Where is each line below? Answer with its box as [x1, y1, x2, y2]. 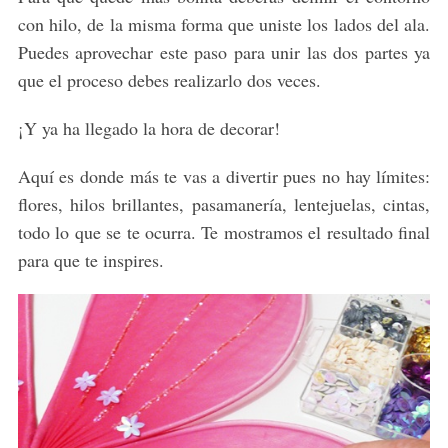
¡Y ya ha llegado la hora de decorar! [17, 116, 280, 141]
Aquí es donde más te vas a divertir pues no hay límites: [17, 164, 431, 189]
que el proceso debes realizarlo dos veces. [17, 68, 321, 93]
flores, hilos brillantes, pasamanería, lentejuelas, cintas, [17, 192, 431, 217]
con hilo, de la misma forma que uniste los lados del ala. [17, 12, 431, 37]
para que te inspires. [17, 248, 164, 273]
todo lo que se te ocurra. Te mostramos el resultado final [17, 220, 431, 245]
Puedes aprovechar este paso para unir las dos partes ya [17, 40, 431, 65]
